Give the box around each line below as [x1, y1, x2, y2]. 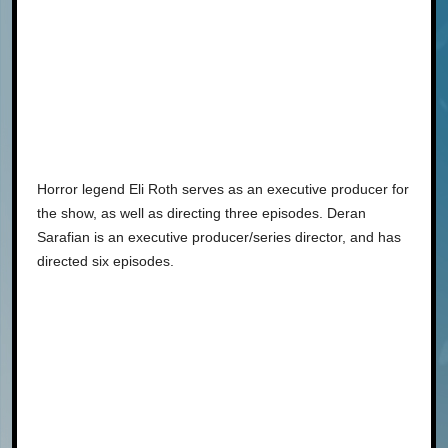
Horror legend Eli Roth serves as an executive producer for [37, 180, 409, 197]
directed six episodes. [37, 252, 174, 269]
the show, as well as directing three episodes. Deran [37, 204, 366, 221]
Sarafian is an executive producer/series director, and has [37, 228, 401, 245]
